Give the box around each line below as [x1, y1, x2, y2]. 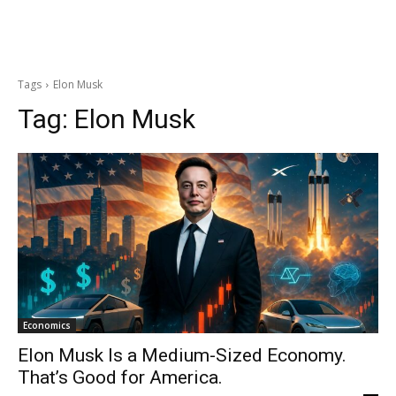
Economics [23, 319, 71, 331]
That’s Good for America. [18, 367, 223, 388]
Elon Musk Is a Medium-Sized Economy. [18, 345, 346, 366]
